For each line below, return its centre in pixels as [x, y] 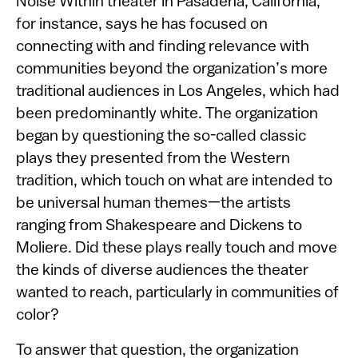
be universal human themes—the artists [153, 204]
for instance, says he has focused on [142, 25]
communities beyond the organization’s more [172, 70]
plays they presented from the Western [153, 159]
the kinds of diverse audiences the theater [162, 271]
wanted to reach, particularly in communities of [177, 293]
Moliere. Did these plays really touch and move [177, 249]
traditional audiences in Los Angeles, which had [178, 92]
